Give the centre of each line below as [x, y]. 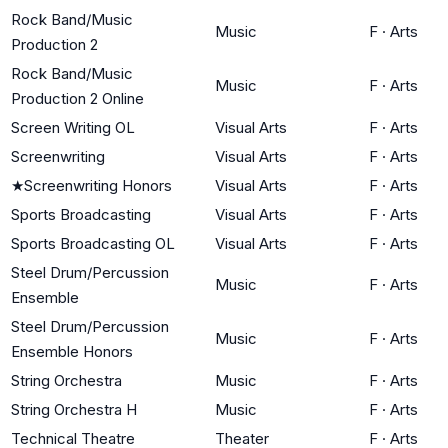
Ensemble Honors [72, 351]
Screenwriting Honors [98, 185]
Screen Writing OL [73, 127]
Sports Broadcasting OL [93, 243]
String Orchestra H [74, 409]
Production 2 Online [77, 98]
